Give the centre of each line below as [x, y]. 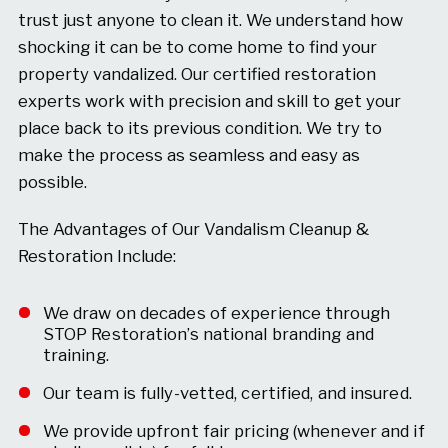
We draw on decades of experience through [216, 313]
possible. [52, 181]
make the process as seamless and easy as [188, 154]
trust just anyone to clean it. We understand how [210, 19]
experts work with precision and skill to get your [209, 100]
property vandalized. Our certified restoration [196, 73]
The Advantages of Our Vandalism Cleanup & [193, 229]
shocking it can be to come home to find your [197, 46]
